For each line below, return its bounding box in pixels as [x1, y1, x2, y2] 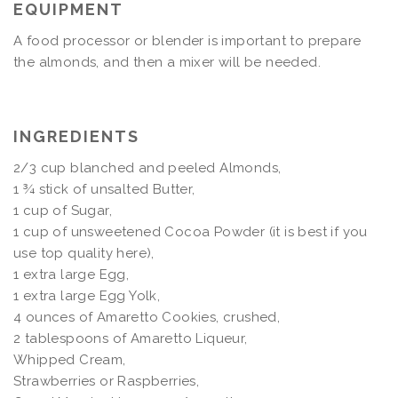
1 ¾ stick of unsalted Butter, [13, 180, 195, 197]
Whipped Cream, [13, 351, 126, 368]
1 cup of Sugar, [13, 202, 112, 219]
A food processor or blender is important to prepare [13, 32, 362, 49]
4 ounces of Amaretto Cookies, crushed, [13, 308, 281, 325]
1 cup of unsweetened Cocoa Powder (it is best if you [13, 223, 368, 240]
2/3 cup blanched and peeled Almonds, [13, 159, 282, 176]
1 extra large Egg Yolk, [13, 287, 161, 304]
